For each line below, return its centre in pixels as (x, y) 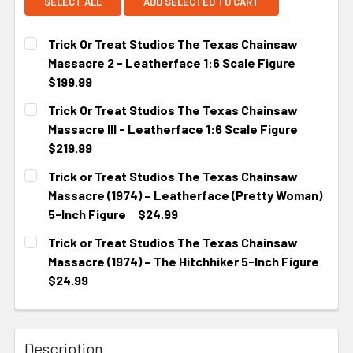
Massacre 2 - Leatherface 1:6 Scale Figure (172, 63)
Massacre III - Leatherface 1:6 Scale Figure (173, 129)
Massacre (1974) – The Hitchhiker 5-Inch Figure (184, 262)
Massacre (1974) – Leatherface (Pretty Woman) (185, 195)
